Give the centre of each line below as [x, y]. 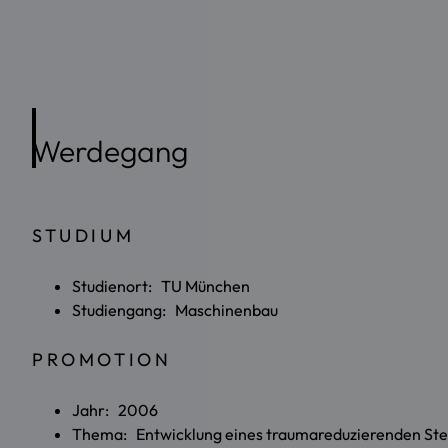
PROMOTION [102, 359]
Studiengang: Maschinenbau [175, 309]
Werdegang [110, 151]
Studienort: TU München [161, 285]
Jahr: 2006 [115, 409]
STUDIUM [83, 236]
